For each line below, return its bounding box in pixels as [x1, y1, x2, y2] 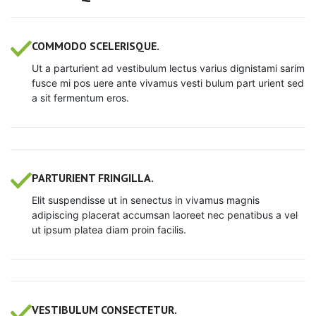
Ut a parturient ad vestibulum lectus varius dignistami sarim [32, 61, 305, 74]
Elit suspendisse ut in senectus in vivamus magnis [32, 193, 260, 206]
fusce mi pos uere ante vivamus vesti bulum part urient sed [32, 76, 304, 89]
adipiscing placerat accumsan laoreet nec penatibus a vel [32, 208, 298, 221]
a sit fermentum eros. [32, 91, 129, 104]
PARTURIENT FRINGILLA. [32, 170, 154, 185]
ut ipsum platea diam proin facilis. [32, 223, 186, 236]
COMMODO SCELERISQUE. [32, 38, 159, 53]
